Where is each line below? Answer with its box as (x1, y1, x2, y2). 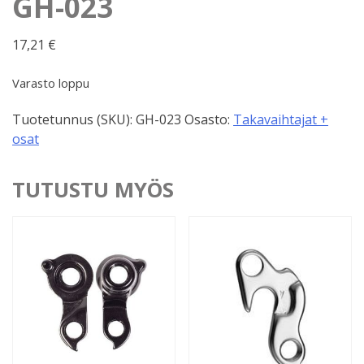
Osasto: (184, 110, 233, 129)
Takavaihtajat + (233, 110, 328, 129)
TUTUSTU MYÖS (12, 175, 174, 205)
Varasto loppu (12, 74, 89, 91)
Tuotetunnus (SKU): (12, 110, 136, 129)
